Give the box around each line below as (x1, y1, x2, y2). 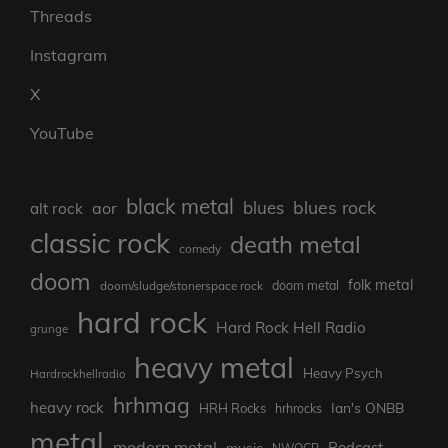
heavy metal (134, 349, 294, 386)
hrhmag (113, 392, 190, 419)
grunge (30, 322, 68, 337)
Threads (30, 6, 92, 27)
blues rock (293, 196, 376, 219)
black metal (126, 193, 234, 220)
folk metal (348, 276, 413, 295)
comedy (179, 241, 221, 257)
